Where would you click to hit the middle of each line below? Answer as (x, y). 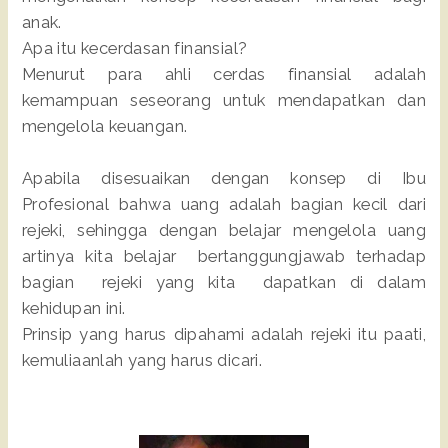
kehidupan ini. (73, 308)
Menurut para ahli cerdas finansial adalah (224, 74)
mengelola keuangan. (104, 126)
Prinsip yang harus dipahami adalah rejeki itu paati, (224, 334)
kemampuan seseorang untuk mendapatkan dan (224, 100)
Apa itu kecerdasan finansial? (134, 48)
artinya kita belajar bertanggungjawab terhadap (224, 256)
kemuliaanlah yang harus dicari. (142, 360)
